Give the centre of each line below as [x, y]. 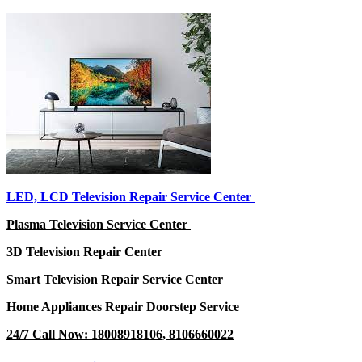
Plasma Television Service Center [99, 225]
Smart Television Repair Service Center [115, 280]
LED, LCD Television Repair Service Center [130, 197]
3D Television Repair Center [86, 252]
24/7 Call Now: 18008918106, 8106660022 [120, 335]
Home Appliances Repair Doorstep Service [124, 307]
